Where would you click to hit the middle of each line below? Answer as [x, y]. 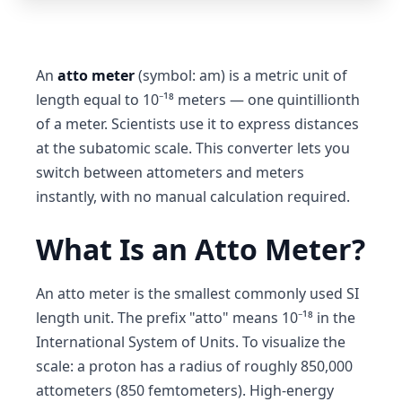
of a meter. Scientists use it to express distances [197, 124]
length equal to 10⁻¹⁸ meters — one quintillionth [198, 100]
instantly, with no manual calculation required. [193, 197]
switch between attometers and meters [170, 172]
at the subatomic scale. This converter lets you [193, 148]
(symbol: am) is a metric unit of [241, 75]
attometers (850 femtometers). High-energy [185, 390]
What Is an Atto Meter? [201, 249]
